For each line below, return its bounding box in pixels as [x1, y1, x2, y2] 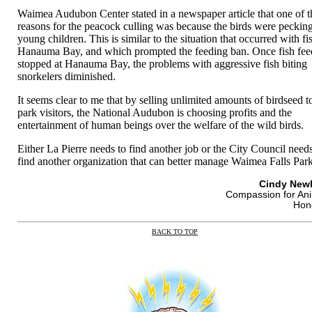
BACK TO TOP [152, 227, 198, 235]
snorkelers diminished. [17, 70, 116, 82]
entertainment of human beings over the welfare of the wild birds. [17, 118, 304, 131]
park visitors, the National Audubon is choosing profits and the [17, 106, 292, 118]
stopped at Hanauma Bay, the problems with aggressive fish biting [17, 57, 308, 70]
